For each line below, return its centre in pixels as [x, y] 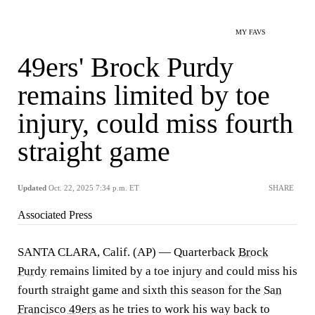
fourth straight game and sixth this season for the [141, 290]
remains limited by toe [144, 95]
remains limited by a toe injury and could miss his [172, 271]
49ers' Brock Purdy [126, 67]
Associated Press [55, 215]
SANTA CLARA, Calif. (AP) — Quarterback [128, 252]
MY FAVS [251, 32]
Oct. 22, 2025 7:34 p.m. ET [94, 188]
